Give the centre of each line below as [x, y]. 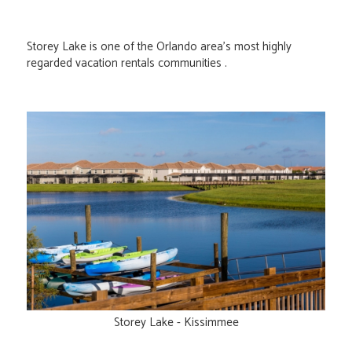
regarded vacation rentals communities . [127, 64]
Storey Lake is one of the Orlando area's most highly [159, 47]
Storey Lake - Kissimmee [176, 323]
